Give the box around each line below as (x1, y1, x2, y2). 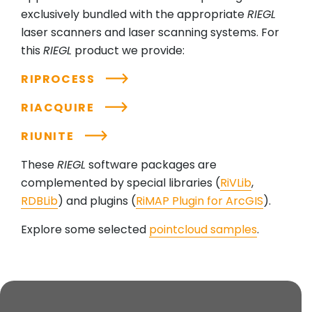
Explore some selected (21, 221, 149, 237)
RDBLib (21, 192, 58, 209)
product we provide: (72, 42, 185, 58)
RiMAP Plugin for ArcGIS (136, 192, 263, 209)
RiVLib (220, 174, 251, 191)
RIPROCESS (21, 70, 95, 87)
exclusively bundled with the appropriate (21, 6, 247, 22)
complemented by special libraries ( (21, 174, 220, 191)
